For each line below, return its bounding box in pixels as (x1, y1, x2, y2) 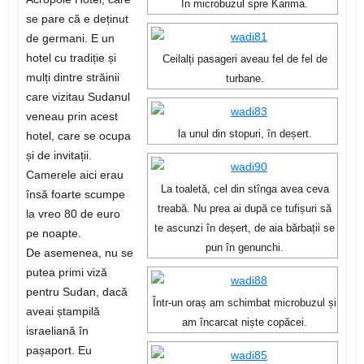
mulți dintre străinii (25, 71, 119, 84)
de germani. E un (25, 32, 115, 45)
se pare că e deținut (25, 12, 128, 26)
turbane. (225, 73, 264, 85)
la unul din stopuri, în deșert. (177, 128, 312, 141)
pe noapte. (25, 227, 81, 240)
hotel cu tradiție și (25, 51, 116, 65)
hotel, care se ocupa (25, 129, 131, 143)
